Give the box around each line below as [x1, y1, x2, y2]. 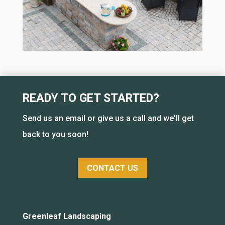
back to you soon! [22, 130, 88, 140]
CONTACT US [86, 163, 138, 173]
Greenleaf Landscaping [22, 211, 111, 221]
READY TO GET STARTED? [22, 91, 159, 105]
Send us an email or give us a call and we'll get [22, 114, 194, 124]
